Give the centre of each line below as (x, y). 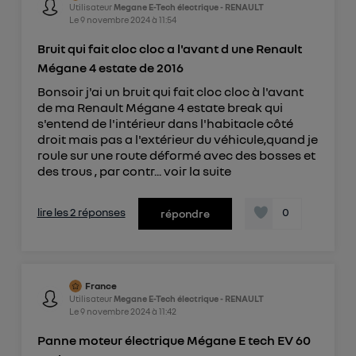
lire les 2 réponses (81, 211)
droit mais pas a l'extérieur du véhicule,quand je (177, 139)
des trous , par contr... (100, 170)
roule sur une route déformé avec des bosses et (176, 155)
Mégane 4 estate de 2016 (110, 67)
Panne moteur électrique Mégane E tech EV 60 (174, 340)
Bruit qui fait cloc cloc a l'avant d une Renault (169, 48)
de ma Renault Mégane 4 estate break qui (160, 107)
